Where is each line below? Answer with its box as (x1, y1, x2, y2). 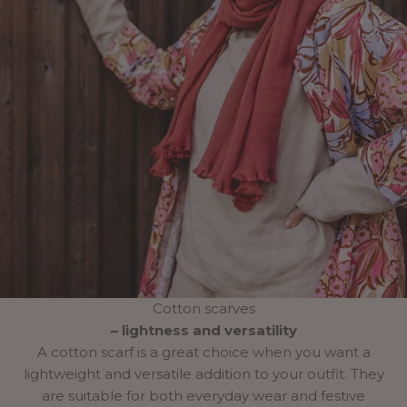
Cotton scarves (152, 299, 255, 317)
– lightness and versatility (110, 321, 297, 339)
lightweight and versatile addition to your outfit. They (23, 364, 384, 382)
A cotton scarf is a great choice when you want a (36, 342, 371, 361)
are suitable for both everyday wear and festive (42, 386, 365, 404)
